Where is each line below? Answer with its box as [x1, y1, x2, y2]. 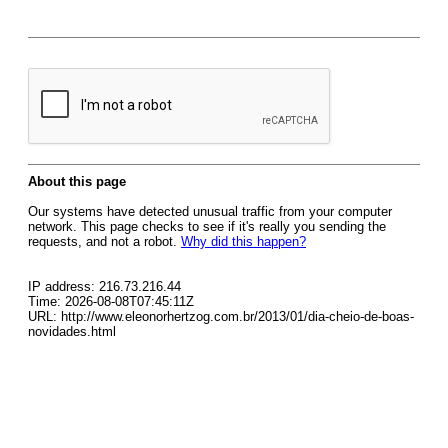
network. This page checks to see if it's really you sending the [28, 219, 386, 234]
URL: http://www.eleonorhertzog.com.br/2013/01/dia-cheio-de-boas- [28, 309, 414, 324]
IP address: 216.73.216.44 [28, 279, 181, 294]
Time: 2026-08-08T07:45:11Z [28, 294, 194, 309]
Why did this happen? [181, 234, 306, 249]
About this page [28, 174, 126, 189]
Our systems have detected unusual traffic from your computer [28, 204, 392, 219]
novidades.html [28, 324, 116, 339]
